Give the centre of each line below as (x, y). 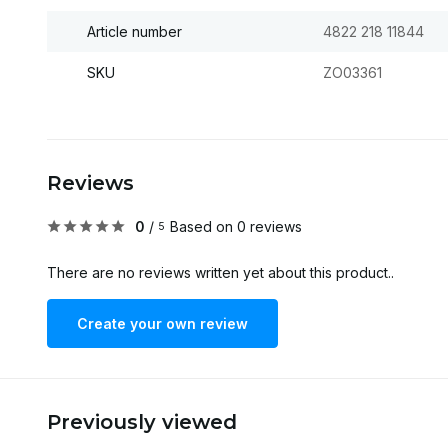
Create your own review (162, 323)
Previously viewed (142, 422)
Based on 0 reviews (236, 226)
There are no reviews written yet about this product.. (220, 272)
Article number (134, 31)
